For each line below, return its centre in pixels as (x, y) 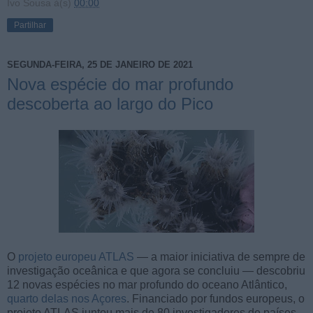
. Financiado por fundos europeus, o (216, 299)
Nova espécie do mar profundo (120, 84)
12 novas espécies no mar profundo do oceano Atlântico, (147, 285)
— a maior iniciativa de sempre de (220, 257)
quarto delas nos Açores (67, 299)
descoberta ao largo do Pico (110, 103)
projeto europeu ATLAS (76, 257)
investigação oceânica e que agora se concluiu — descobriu (156, 271)
